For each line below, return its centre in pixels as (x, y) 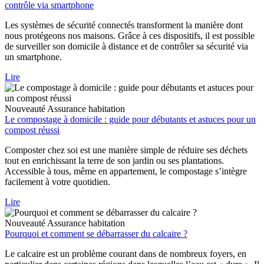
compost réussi (32, 130)
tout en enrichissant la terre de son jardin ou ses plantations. (114, 161)
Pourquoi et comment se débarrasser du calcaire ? (96, 234)
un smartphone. (33, 57)
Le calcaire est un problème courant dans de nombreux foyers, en (126, 254)
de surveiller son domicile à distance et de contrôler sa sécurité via (126, 47)
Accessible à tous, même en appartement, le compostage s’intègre (126, 171)
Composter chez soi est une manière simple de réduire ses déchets (126, 150)
